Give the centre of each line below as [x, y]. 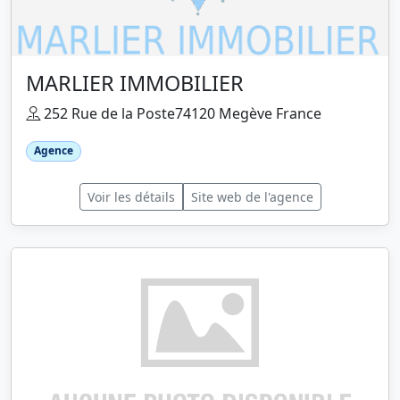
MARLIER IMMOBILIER [135, 83]
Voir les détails [131, 196]
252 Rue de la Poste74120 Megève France [181, 114]
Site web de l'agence [252, 196]
